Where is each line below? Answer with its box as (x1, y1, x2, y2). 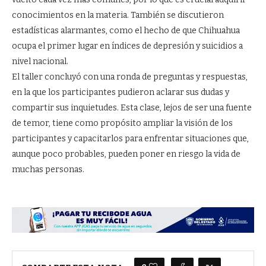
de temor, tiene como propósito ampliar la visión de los (12, 118, 233, 129)
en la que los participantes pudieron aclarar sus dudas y (12, 87, 229, 98)
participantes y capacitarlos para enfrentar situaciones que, (12, 134, 249, 144)
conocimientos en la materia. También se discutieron (12, 10, 224, 21)
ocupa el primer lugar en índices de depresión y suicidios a (12, 41, 243, 52)
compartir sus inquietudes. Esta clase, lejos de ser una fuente (12, 103, 252, 113)
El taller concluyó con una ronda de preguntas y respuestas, (12, 72, 248, 83)
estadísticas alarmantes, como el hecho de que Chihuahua (12, 26, 240, 36)
